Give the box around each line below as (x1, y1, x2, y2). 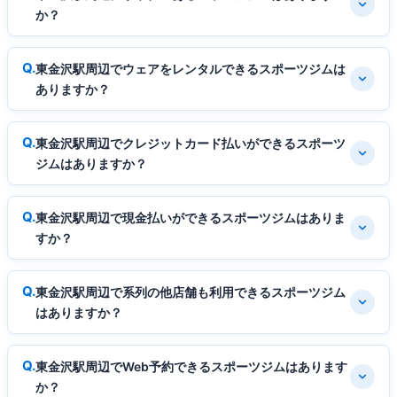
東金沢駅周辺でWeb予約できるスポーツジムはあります (35, 359, 347, 375)
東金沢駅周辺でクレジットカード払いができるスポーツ (35, 136, 346, 152)
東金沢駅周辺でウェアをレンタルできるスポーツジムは (35, 61, 346, 77)
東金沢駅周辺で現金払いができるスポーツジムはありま (35, 210, 346, 226)
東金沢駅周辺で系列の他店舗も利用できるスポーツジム (35, 284, 346, 300)
